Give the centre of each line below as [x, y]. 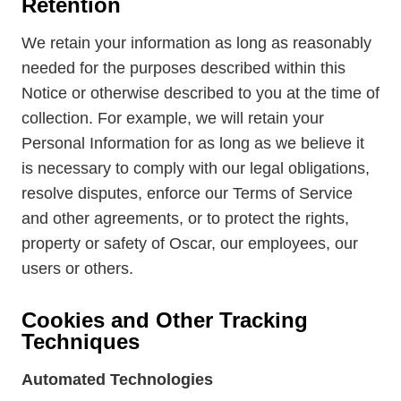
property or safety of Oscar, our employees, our [190, 243]
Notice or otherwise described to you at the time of [200, 93]
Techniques [81, 341]
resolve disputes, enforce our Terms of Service [187, 193]
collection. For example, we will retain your [173, 118]
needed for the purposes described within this [183, 68]
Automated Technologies [117, 380]
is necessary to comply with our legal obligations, [196, 168]
